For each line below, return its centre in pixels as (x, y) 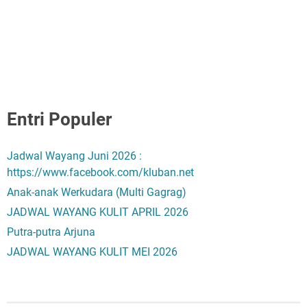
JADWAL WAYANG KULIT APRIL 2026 (98, 212)
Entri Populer (59, 119)
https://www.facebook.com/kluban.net (100, 172)
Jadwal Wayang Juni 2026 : (74, 156)
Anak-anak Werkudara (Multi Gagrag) (97, 192)
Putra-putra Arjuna (51, 232)
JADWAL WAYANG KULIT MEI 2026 (92, 251)
